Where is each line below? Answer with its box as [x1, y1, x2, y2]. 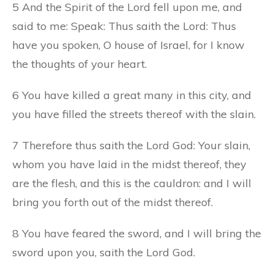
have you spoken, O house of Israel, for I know [12, 37, 245, 52]
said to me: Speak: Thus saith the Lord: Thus [12, 18, 236, 33]
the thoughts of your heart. [12, 56, 147, 71]
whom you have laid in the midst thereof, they [12, 157, 246, 171]
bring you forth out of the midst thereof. [12, 194, 213, 209]
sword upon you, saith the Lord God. [12, 245, 195, 259]
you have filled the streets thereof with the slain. [12, 106, 256, 121]
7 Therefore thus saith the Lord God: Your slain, [12, 138, 250, 152]
